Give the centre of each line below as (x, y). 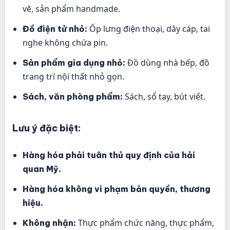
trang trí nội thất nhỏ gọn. (73, 77)
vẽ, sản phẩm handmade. (71, 9)
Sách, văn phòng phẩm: (73, 97)
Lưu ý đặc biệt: (46, 128)
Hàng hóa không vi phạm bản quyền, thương (117, 189)
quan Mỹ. (42, 169)
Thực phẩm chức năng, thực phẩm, (145, 223)
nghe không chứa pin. (65, 43)
